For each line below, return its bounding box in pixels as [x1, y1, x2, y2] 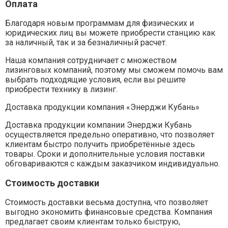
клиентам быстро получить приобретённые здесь [5, 139, 195, 149]
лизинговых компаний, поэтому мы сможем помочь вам [5, 65, 223, 75]
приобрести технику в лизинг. [5, 84, 118, 94]
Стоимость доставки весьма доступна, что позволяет [5, 197, 208, 207]
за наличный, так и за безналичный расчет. [5, 37, 167, 47]
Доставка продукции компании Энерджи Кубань [5, 120, 192, 130]
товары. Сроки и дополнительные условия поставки [5, 149, 205, 159]
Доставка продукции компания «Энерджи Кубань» [5, 102, 199, 112]
